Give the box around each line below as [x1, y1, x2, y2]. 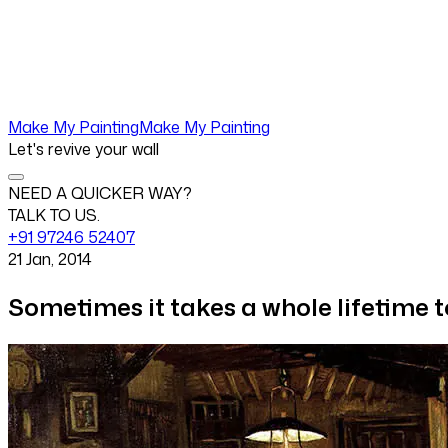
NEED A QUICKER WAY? [8, 181, 192, 204]
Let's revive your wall [8, 137, 159, 160]
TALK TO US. [8, 203, 100, 226]
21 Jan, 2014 [8, 247, 92, 270]
